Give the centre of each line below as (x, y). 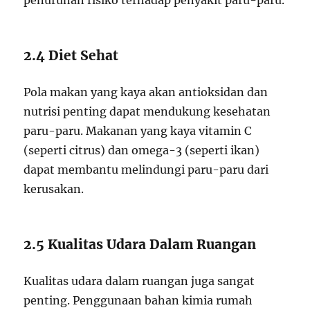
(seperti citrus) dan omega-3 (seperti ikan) (142, 150)
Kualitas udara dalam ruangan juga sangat (139, 281)
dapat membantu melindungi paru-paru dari (146, 170)
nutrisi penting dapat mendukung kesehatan (147, 111)
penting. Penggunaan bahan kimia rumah (138, 300)
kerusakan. (54, 189)
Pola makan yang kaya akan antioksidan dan (146, 92)
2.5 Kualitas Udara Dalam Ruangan (140, 244)
